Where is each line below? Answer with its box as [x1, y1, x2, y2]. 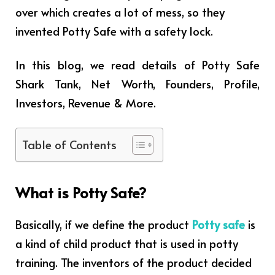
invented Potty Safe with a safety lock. [15, 22, 213, 39]
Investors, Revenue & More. [15, 95, 156, 111]
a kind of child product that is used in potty [15, 235, 238, 252]
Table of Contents [22, 136, 117, 152]
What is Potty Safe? [15, 182, 146, 203]
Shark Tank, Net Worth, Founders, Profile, [15, 76, 260, 92]
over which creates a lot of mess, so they [15, 3, 225, 20]
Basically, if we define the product [15, 216, 189, 233]
